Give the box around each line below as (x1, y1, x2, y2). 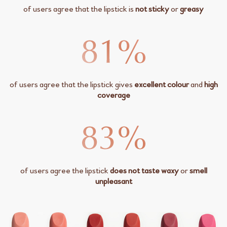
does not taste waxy (109, 165, 179, 176)
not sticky (135, 3, 169, 14)
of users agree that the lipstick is (23, 3, 135, 14)
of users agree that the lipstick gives (9, 79, 134, 90)
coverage (97, 89, 130, 100)
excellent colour (134, 79, 189, 90)
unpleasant (95, 175, 132, 186)
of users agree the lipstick (20, 165, 110, 176)
